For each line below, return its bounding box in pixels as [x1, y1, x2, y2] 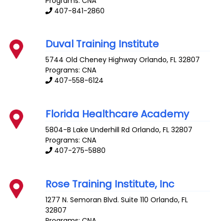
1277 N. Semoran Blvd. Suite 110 [45, 194, 149, 205]
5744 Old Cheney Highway [45, 55, 138, 65]
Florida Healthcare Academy [45, 107, 189, 121]
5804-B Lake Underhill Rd [45, 125, 130, 135]
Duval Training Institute [45, 37, 159, 51]
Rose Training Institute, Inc [45, 177, 175, 191]
